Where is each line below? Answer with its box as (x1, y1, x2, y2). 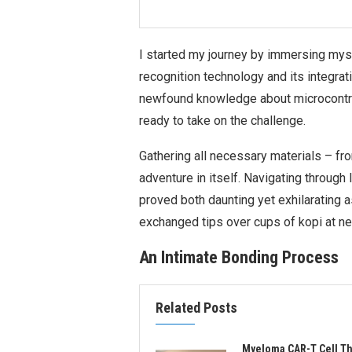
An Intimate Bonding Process (139, 247, 339, 268)
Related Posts (156, 299, 237, 317)
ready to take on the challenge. (139, 113, 306, 129)
